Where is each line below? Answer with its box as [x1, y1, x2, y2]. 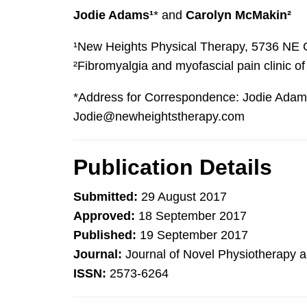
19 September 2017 [136, 228, 248, 243]
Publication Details [73, 155, 272, 180]
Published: [73, 228, 136, 243]
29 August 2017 [137, 190, 227, 204]
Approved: [73, 209, 135, 223]
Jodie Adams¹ [73, 8, 153, 23]
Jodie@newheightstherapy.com [73, 110, 245, 124]
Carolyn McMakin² [185, 8, 291, 23]
